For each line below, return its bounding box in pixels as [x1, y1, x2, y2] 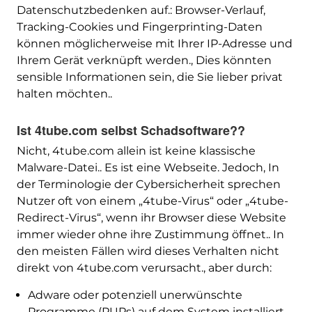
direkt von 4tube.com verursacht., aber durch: [16, 261, 272, 275]
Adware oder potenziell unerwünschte [27, 288, 242, 302]
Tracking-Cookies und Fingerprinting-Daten [16, 20, 263, 34]
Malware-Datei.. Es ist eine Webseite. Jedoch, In [16, 161, 279, 175]
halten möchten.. [16, 87, 112, 101]
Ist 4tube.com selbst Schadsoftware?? [16, 121, 245, 140]
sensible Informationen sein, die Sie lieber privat [16, 70, 283, 84]
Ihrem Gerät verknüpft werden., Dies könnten [16, 54, 272, 68]
